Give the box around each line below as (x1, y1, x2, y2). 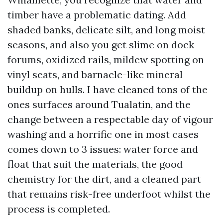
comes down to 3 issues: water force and (7, 143, 198, 155)
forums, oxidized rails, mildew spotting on (7, 53, 204, 66)
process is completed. (7, 203, 110, 215)
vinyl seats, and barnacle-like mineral (7, 68, 183, 81)
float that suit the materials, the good (7, 158, 183, 170)
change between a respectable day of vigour (7, 113, 213, 125)
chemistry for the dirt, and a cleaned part (7, 173, 201, 185)
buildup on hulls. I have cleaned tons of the (7, 83, 208, 96)
